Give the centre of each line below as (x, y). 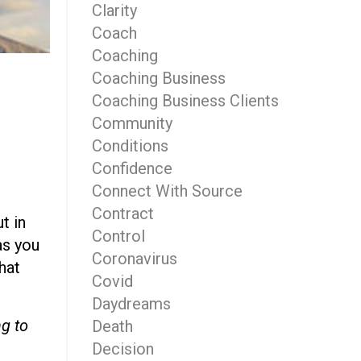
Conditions (130, 146)
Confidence (132, 168)
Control (118, 236)
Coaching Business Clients (185, 101)
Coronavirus (134, 259)
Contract (122, 214)
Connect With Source (167, 191)
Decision (122, 349)
